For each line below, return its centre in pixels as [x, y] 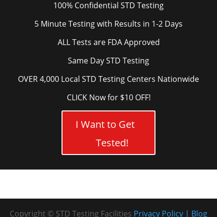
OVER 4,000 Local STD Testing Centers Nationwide [108, 79]
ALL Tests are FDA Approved [108, 42]
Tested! [112, 143]
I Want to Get [105, 124]
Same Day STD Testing [108, 61]
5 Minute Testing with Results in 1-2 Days [108, 24]
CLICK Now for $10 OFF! [108, 98]
